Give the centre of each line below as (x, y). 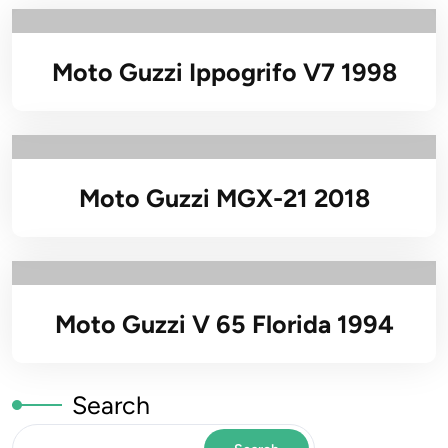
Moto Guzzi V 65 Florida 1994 (224, 324)
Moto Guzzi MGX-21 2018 (224, 198)
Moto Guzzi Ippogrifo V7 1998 (224, 72)
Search (111, 405)
